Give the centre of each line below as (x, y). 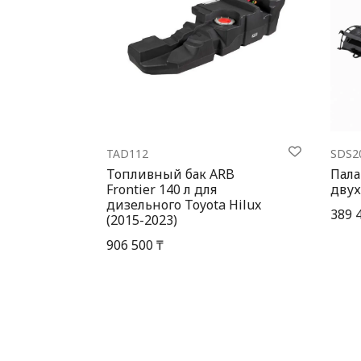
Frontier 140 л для (162, 189)
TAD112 (127, 153)
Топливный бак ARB (170, 174)
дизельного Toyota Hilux (184, 204)
